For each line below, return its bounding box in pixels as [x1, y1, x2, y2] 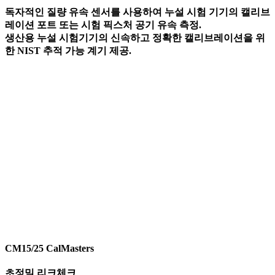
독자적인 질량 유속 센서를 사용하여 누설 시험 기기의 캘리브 [5, 6, 270, 17]
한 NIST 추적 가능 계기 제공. [5, 45, 131, 56]
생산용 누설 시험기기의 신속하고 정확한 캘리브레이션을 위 [5, 32, 265, 43]
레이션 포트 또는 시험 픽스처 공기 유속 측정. [5, 19, 201, 30]
